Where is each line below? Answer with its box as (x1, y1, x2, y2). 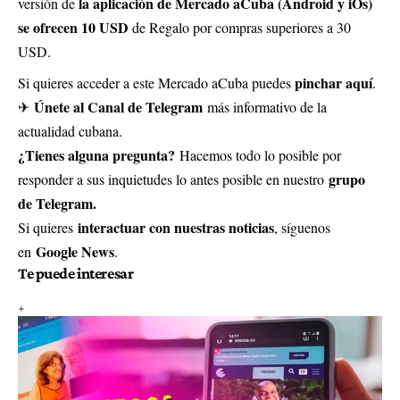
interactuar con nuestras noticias (78, 217, 274, 238)
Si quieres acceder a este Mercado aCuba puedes (18, 73, 295, 93)
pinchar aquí (295, 72, 372, 94)
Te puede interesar (18, 264, 134, 283)
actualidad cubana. (18, 121, 122, 141)
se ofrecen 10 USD (18, 17, 129, 38)
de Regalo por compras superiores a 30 (129, 18, 351, 37)
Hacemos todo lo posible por (179, 146, 341, 165)
